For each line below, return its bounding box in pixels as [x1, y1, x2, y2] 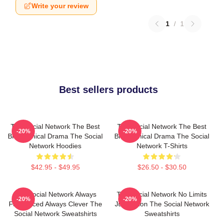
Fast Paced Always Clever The [8, 200, 102, 208]
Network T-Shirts [136, 142, 187, 150]
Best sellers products [59, 84, 158, 95]
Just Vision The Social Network [114, 200, 209, 208]
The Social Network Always [14, 190, 96, 198]
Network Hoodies [29, 142, 81, 150]
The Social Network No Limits [117, 190, 207, 198]
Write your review [31, 2, 89, 10]
